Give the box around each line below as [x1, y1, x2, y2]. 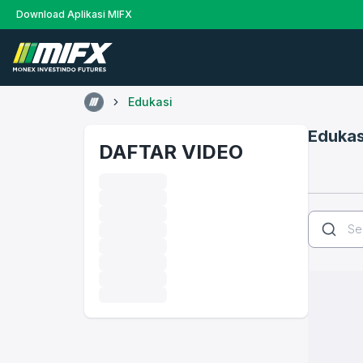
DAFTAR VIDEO [99, 140, 243, 164]
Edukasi [128, 95, 173, 109]
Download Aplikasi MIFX [16, 8, 132, 20]
